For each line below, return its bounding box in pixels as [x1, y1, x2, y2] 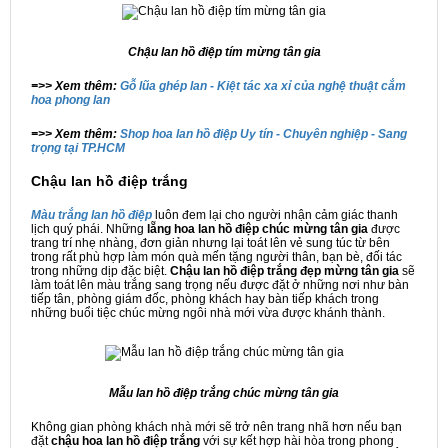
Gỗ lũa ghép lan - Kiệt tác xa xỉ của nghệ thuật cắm [120, 79, 406, 94]
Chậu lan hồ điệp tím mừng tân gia [127, 45, 321, 60]
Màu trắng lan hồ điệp [31, 208, 152, 223]
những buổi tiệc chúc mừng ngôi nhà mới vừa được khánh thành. [31, 306, 385, 321]
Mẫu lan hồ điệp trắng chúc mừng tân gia [109, 386, 339, 401]
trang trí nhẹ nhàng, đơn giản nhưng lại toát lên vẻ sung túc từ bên [31, 236, 390, 251]
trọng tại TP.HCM [31, 141, 125, 156]
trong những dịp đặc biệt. [31, 264, 170, 279]
